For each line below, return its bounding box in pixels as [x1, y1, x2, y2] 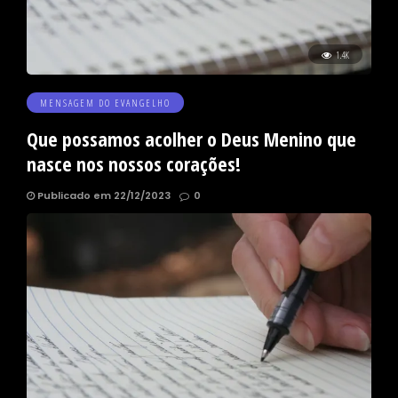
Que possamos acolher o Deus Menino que [27, 125, 356, 153]
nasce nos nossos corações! [27, 150, 241, 178]
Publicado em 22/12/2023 [35, 188, 171, 203]
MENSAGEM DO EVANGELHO [40, 96, 171, 110]
